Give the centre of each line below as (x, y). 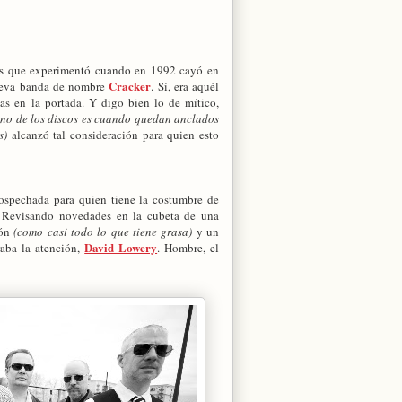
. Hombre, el (188, 247)
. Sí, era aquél (185, 86)
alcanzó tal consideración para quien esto (113, 134)
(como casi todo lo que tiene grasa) (103, 231)
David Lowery (121, 247)
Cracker (130, 85)
